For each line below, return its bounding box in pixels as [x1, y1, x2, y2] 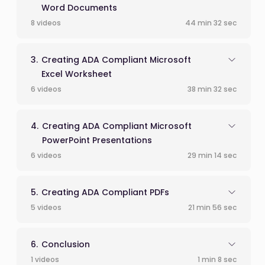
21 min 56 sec [188, 202, 237, 213]
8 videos [31, 18, 61, 28]
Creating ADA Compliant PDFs [41, 186, 169, 199]
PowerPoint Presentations [42, 134, 152, 147]
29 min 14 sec [188, 150, 237, 161]
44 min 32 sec [185, 18, 237, 28]
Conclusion [41, 238, 90, 251]
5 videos [31, 202, 62, 213]
